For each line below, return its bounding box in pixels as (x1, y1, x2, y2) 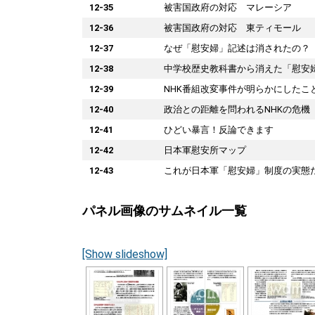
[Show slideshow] (82, 247, 167, 261)
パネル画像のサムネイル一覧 (82, 202, 247, 218)
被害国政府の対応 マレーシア (164, 1, 292, 13)
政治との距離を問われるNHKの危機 (164, 103, 310, 115)
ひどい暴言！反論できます (164, 124, 274, 135)
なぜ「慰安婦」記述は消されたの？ (164, 42, 310, 53)
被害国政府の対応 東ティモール (164, 22, 301, 33)
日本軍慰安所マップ (164, 144, 246, 155)
